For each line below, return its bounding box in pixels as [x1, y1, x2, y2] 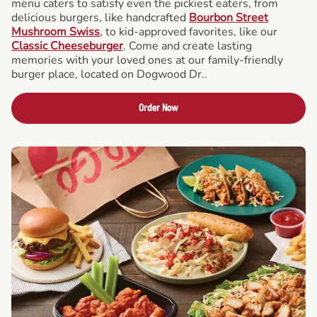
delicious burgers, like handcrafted [11, 10, 189, 25]
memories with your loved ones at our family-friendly [11, 52, 283, 68]
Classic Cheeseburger [11, 38, 123, 54]
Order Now [139, 101, 178, 115]
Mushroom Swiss [11, 24, 100, 40]
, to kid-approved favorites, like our [100, 24, 277, 40]
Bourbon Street [189, 10, 268, 25]
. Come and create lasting [123, 38, 252, 54]
